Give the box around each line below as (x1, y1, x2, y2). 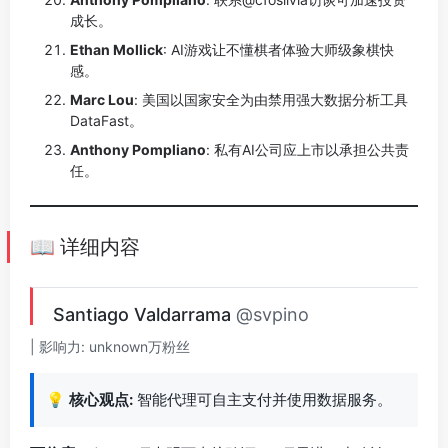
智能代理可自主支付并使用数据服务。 (133, 390, 392, 409)
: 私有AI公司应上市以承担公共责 (206, 141, 409, 158)
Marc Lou (70, 91, 134, 108)
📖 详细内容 (30, 235, 140, 259)
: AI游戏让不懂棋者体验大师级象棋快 (163, 41, 394, 58)
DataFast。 (70, 112, 143, 129)
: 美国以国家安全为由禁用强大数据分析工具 (134, 91, 408, 108)
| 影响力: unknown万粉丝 (30, 338, 190, 355)
